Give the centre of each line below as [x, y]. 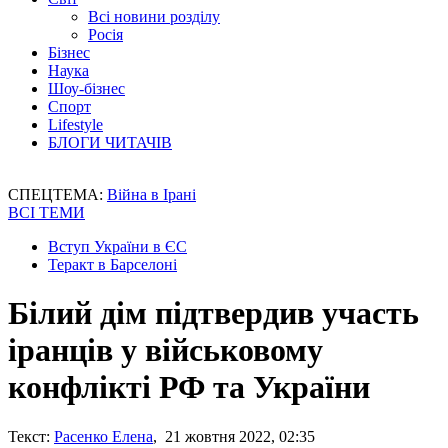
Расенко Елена [103, 436]
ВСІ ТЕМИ [46, 212]
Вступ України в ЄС [117, 246]
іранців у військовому [165, 350]
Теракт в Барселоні [112, 264]
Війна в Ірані [151, 194]
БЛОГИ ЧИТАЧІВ [110, 142]
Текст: [29, 436]
